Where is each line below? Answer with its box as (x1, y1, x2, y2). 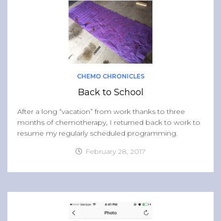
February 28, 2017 (85, 147, 146, 156)
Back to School (77, 86, 144, 98)
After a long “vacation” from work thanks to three (17, 107, 185, 116)
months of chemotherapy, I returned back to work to (17, 117, 200, 127)
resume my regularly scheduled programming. (17, 128, 178, 138)
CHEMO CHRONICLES (76, 72, 145, 80)
